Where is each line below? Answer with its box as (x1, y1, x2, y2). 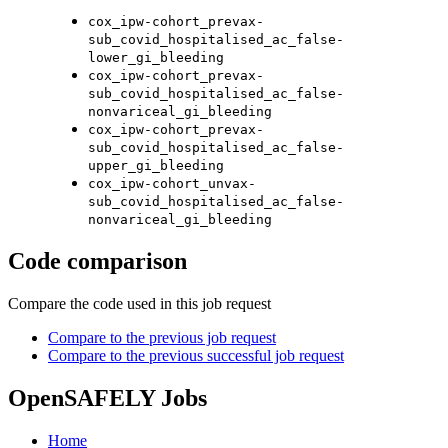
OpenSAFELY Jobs (8, 384, 207, 411)
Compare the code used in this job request (8, 294, 271, 312)
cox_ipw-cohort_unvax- (88, 175, 256, 191)
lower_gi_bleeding (88, 49, 224, 65)
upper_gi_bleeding (88, 157, 224, 173)
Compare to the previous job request (48, 328, 276, 346)
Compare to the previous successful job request (48, 346, 344, 364)
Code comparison (8, 247, 187, 274)
